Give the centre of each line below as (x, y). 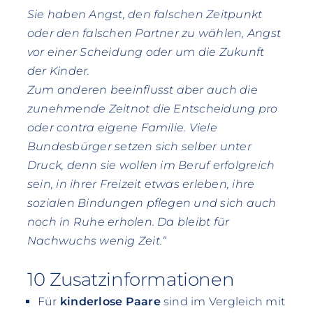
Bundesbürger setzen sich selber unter (139, 147)
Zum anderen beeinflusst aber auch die (142, 90)
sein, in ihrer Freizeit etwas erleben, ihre (141, 184)
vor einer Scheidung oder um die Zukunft (146, 52)
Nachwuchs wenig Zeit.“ (97, 241)
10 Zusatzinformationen (131, 279)
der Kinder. (58, 71)
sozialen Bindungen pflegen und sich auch (152, 203)
